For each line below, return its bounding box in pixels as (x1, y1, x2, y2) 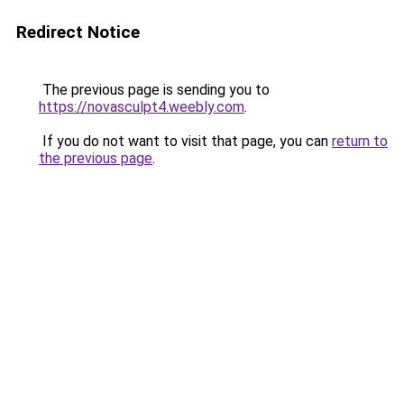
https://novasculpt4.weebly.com (39, 98, 244, 115)
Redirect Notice (16, 22, 140, 42)
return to (332, 133, 388, 150)
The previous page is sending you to (39, 81, 270, 98)
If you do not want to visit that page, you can (39, 133, 332, 150)
